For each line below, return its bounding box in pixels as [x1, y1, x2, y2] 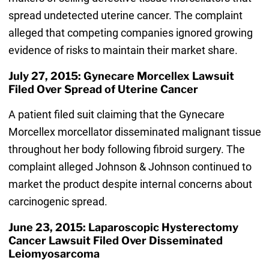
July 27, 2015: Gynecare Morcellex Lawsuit [8, 70, 234, 83]
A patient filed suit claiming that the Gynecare [8, 108, 225, 121]
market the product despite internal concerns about [8, 178, 252, 191]
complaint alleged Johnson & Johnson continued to [8, 160, 252, 174]
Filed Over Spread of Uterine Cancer [8, 83, 198, 96]
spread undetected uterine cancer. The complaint [8, 9, 243, 22]
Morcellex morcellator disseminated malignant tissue [8, 125, 261, 139]
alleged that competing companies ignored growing [8, 26, 253, 40]
